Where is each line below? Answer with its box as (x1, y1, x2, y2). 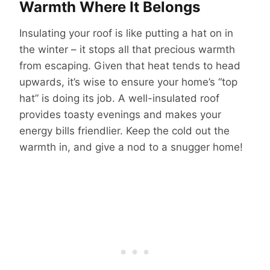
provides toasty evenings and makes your (19, 108, 221, 121)
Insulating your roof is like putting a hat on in (19, 27, 233, 39)
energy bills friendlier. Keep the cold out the (19, 124, 230, 137)
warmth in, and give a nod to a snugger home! (19, 140, 243, 153)
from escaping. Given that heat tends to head (19, 59, 240, 72)
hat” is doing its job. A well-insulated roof (19, 92, 219, 104)
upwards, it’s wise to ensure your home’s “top (19, 75, 237, 88)
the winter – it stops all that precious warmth (19, 43, 235, 55)
